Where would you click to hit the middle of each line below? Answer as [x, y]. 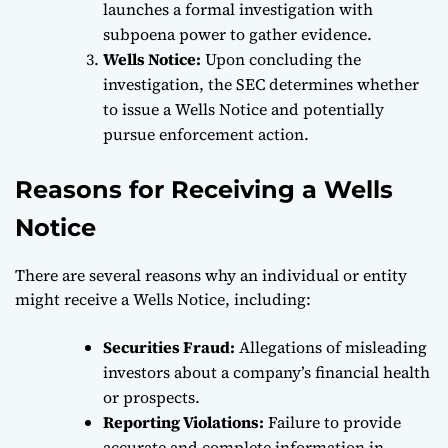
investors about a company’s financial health [266, 371]
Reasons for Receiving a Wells [204, 189]
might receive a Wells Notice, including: [163, 298]
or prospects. [151, 396]
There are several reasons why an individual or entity [211, 274]
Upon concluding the [281, 58]
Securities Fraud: [169, 346]
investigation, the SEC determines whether [261, 83]
